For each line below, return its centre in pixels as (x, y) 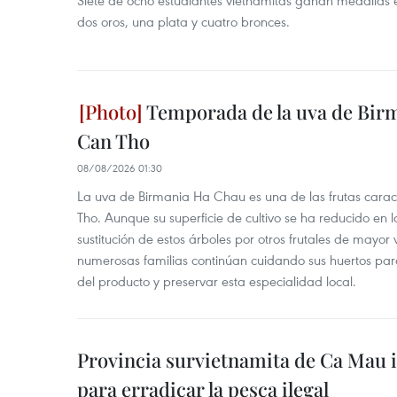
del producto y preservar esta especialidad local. (217, 281)
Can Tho (113, 141)
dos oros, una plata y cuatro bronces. (183, 21)
